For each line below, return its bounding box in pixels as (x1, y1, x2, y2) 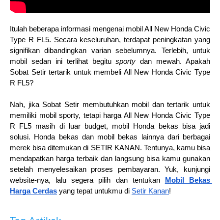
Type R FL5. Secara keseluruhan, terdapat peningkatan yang (10, 36, 210, 44)
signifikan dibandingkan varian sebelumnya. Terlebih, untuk (10, 47, 210, 55)
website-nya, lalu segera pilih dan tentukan (10, 176, 165, 185)
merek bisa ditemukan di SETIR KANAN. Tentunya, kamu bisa (10, 144, 210, 152)
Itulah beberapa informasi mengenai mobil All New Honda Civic (10, 25, 210, 33)
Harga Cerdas (10, 187, 57, 195)
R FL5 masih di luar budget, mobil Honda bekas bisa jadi (10, 122, 210, 131)
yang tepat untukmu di (57, 187, 132, 195)
